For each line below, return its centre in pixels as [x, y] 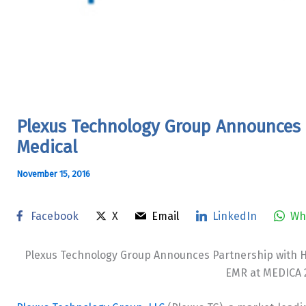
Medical [47, 147]
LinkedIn [235, 216]
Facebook [55, 216]
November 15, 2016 [53, 173]
